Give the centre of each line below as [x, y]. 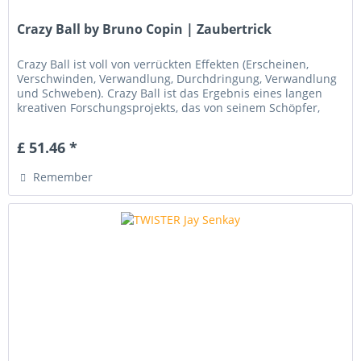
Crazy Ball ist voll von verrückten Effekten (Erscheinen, [163, 64]
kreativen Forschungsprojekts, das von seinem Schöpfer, [169, 108]
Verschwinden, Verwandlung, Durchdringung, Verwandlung [177, 79]
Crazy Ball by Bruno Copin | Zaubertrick [145, 29]
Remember [63, 177]
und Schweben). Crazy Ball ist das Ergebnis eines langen [170, 93]
